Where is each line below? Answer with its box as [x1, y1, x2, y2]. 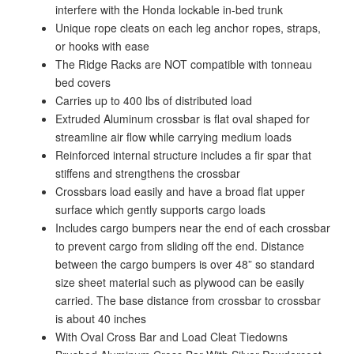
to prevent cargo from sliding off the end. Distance [55, 238, 304, 254]
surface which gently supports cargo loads [55, 201, 265, 217]
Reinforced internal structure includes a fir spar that [55, 147, 311, 163]
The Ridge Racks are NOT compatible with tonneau [55, 56, 312, 72]
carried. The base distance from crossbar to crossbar [55, 292, 321, 308]
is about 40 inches [55, 311, 146, 326]
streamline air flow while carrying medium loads [55, 129, 292, 145]
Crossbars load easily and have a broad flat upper [55, 183, 305, 199]
